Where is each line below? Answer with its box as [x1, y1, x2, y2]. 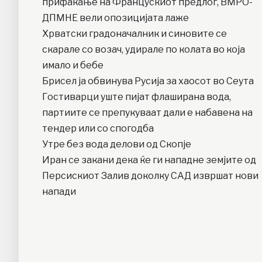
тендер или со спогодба [42, 123, 154, 135]
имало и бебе [42, 60, 104, 71]
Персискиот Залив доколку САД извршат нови [42, 170, 258, 182]
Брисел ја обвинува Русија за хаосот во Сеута [42, 75, 254, 87]
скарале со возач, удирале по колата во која [42, 44, 245, 56]
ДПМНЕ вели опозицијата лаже [42, 12, 189, 24]
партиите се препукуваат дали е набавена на [42, 107, 253, 119]
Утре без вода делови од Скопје [42, 139, 191, 150]
